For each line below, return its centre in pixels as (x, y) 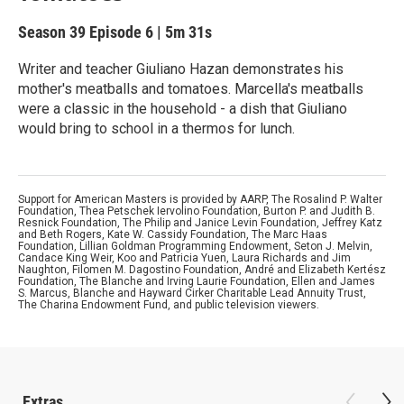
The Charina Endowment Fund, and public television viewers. (169, 305)
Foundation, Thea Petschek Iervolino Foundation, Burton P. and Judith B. (197, 211)
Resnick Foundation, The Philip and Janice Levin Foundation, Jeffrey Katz (200, 223)
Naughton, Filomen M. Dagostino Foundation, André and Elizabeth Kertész (202, 270)
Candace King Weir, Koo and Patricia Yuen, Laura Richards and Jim (184, 258)
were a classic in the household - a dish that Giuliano (183, 109)
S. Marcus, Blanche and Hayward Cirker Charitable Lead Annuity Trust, (192, 293)
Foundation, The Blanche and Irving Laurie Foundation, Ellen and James (197, 281)
